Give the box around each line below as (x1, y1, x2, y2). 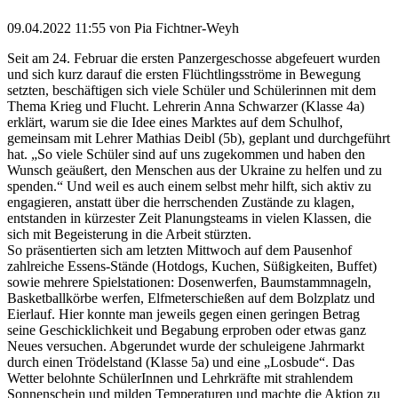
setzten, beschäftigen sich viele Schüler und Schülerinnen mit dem (7, 82, 376, 98)
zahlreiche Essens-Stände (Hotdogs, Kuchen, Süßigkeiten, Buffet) (7, 258, 377, 274)
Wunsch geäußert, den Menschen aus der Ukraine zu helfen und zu (7, 162, 382, 178)
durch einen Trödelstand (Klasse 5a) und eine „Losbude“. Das (7, 354, 354, 370)
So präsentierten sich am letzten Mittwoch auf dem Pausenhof (7, 242, 352, 258)
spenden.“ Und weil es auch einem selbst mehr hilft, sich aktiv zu (7, 178, 371, 194)
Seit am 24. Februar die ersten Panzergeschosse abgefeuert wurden (7, 50, 380, 66)
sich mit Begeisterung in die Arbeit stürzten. (7, 226, 251, 242)
